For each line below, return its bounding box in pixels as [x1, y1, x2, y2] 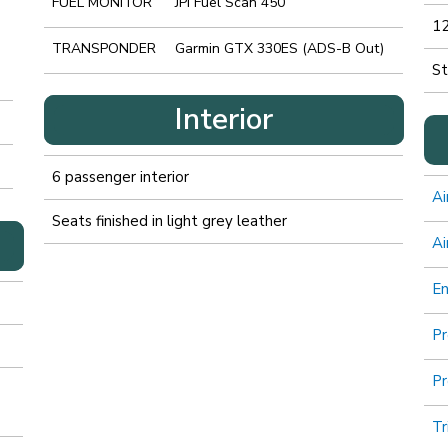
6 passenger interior [51, 166, 189, 187]
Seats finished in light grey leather [51, 210, 287, 231]
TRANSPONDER [51, 38, 156, 58]
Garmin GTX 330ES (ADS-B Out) [174, 38, 384, 58]
